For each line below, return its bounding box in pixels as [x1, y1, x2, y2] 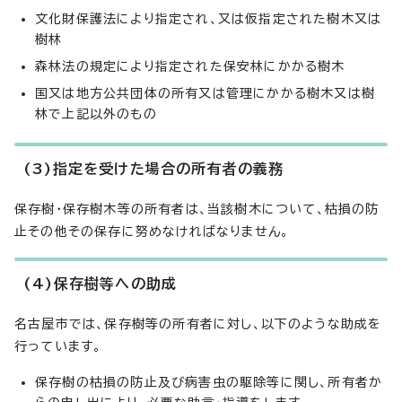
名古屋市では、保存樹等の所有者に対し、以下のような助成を [14, 318, 382, 330]
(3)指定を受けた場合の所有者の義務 [23, 162, 284, 176]
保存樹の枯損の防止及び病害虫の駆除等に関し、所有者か [35, 376, 383, 389]
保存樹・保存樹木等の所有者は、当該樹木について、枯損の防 [14, 203, 380, 215]
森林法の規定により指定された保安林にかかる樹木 [35, 60, 345, 73]
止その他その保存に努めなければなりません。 [14, 225, 290, 238]
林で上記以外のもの [35, 108, 157, 120]
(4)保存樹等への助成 [23, 276, 178, 291]
